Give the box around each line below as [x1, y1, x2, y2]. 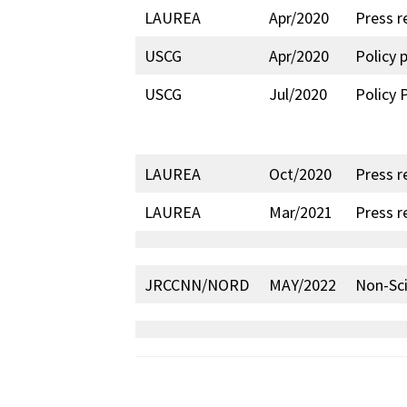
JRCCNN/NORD [144, 274, 250, 295]
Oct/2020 [269, 164, 333, 184]
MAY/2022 [269, 274, 337, 295]
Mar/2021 [269, 202, 333, 223]
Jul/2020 [269, 84, 328, 104]
